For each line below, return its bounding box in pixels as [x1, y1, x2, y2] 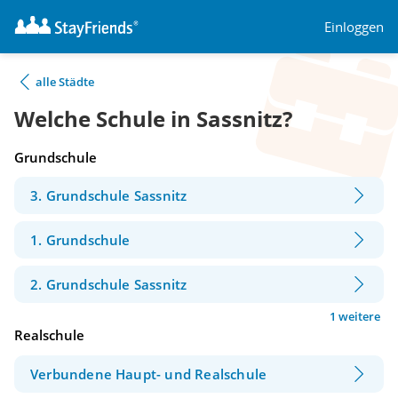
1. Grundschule [30, 231, 131, 250]
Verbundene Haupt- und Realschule [30, 364, 267, 383]
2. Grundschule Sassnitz [30, 275, 187, 294]
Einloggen [324, 17, 384, 36]
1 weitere [330, 308, 380, 325]
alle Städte [36, 74, 94, 90]
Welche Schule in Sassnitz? [14, 104, 292, 134]
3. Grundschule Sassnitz [30, 187, 187, 205]
